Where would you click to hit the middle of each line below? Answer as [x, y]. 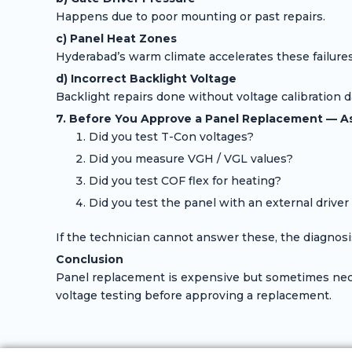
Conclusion [89, 260]
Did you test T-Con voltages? [171, 137]
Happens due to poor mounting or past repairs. [190, 17]
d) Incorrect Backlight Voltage [146, 79]
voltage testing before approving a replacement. [193, 296]
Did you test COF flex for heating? [185, 181]
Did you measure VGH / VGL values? [191, 159]
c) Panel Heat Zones [116, 39]
